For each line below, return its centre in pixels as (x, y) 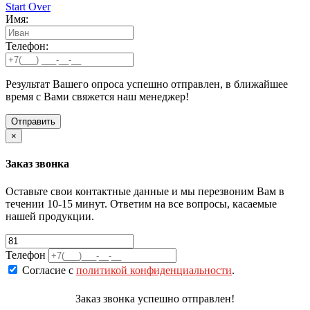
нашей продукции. (50, 216)
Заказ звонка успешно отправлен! (155, 298)
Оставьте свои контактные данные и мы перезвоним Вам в (145, 191)
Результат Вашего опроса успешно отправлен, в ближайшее (147, 84)
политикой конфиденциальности (154, 270)
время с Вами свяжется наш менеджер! (97, 97)
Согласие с (49, 270)
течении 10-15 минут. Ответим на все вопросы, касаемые (141, 203)
